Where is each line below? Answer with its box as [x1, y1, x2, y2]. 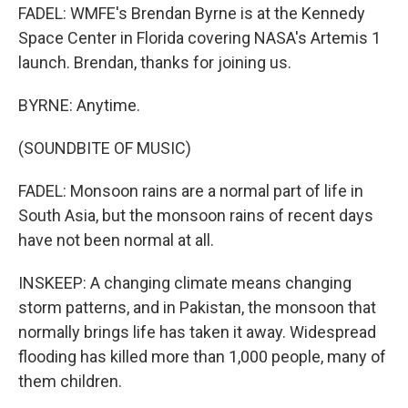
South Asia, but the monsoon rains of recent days [18, 206, 373, 225]
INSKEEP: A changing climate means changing [18, 273, 352, 292]
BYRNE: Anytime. [18, 96, 140, 115]
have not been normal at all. [18, 230, 214, 250]
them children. [18, 372, 122, 391]
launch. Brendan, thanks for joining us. [18, 53, 291, 72]
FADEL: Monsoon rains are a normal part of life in [18, 181, 363, 200]
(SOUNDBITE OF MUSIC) [18, 138, 191, 158]
